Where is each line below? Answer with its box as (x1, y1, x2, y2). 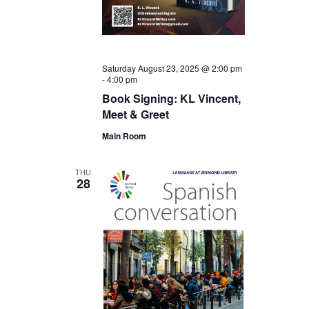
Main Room (101, 130, 146, 143)
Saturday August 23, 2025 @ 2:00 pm (101, 62, 242, 74)
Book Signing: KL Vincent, (101, 90, 241, 107)
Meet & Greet (101, 106, 169, 123)
